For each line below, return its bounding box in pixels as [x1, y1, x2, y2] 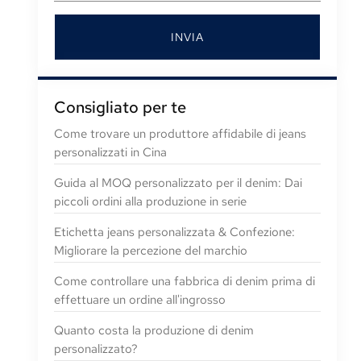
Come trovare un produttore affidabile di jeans [53, 126, 306, 142]
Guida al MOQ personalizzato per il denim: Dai [53, 175, 302, 191]
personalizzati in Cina [53, 144, 167, 160]
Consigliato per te [53, 97, 186, 118]
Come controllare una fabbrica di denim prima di [53, 273, 315, 289]
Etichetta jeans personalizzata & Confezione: [53, 224, 295, 240]
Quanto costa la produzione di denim [53, 322, 254, 338]
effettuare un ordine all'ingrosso [53, 292, 226, 308]
